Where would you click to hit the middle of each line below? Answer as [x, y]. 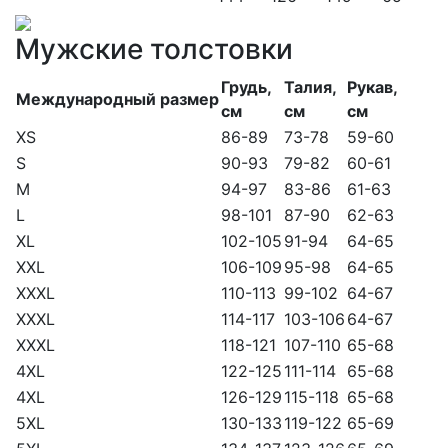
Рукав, [372, 87]
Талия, [310, 87]
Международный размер [117, 99]
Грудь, [246, 87]
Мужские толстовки [154, 49]
